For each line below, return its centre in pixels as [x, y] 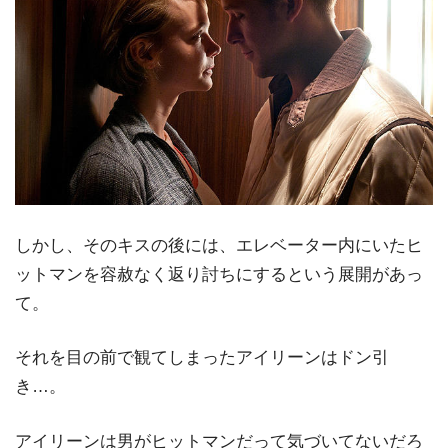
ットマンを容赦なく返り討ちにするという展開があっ [219, 274]
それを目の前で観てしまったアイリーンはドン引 [202, 358]
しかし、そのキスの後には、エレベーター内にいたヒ [219, 245]
